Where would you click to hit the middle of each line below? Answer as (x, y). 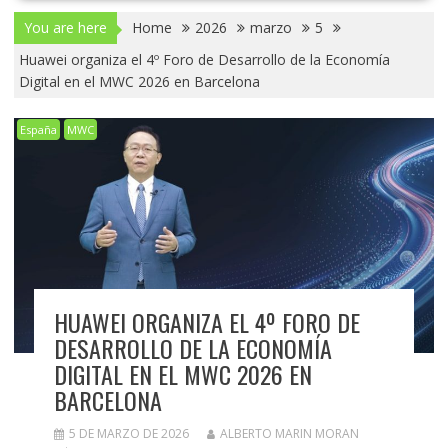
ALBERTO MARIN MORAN (289, 434)
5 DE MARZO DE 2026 (128, 434)
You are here (65, 27)
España (38, 129)
